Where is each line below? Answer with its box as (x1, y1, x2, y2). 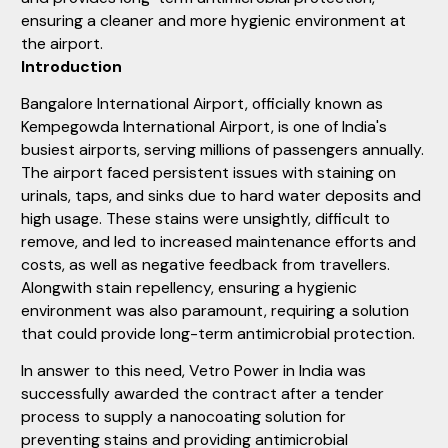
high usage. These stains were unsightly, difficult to (21, 208, 390, 230)
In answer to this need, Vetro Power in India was (21, 360, 366, 382)
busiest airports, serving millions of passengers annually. (21, 139, 424, 161)
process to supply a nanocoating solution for (21, 406, 346, 428)
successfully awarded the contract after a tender (21, 383, 384, 405)
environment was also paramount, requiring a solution (21, 300, 409, 322)
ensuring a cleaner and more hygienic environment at (21, 10, 406, 32)
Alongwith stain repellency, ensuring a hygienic (21, 277, 357, 299)
